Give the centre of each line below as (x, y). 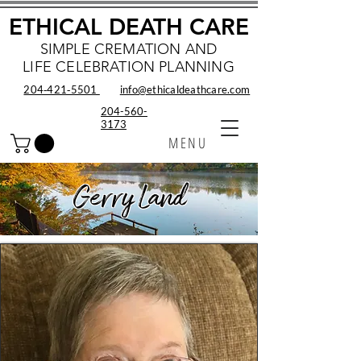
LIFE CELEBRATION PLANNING (129, 67)
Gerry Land (130, 199)
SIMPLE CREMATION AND (129, 49)
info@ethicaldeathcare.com (185, 89)
